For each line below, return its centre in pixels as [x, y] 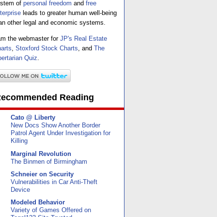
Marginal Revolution [41, 154]
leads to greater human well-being [69, 13]
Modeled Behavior [38, 202]
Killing [19, 141]
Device [20, 190]
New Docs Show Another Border [55, 126]
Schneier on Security [42, 174]
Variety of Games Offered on [51, 210]
